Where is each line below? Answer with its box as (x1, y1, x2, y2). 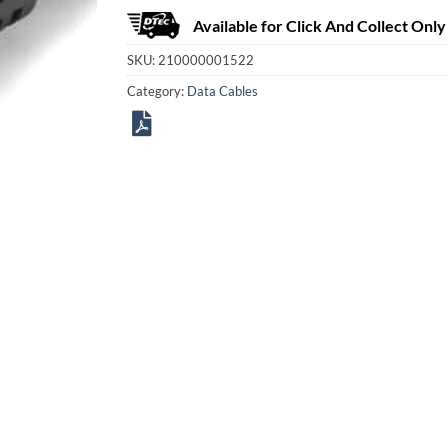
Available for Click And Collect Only (193, 15, 446, 35)
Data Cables (187, 82, 258, 99)
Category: (127, 82, 187, 99)
